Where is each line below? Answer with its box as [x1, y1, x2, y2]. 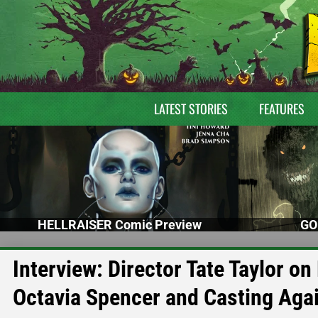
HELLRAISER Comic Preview [37, 216, 202, 232]
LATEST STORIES [153, 99, 228, 118]
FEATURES [258, 99, 305, 118]
